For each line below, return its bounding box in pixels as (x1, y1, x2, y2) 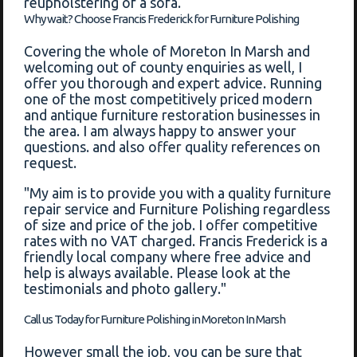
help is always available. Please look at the (24, 265, 292, 281)
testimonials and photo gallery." (24, 280, 227, 297)
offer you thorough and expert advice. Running (24, 75, 323, 92)
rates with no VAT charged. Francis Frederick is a (24, 233, 328, 249)
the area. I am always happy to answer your (24, 123, 297, 139)
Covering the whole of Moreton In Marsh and (24, 43, 311, 60)
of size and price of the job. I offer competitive (24, 217, 319, 233)
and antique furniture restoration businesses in (24, 107, 321, 124)
